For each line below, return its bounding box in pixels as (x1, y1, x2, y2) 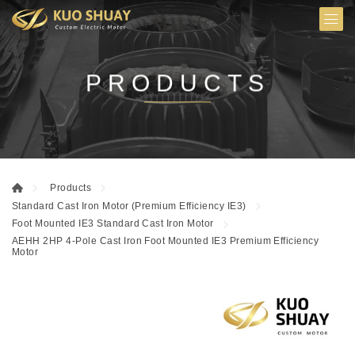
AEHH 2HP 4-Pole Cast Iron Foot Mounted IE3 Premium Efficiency (12, 235, 319, 247)
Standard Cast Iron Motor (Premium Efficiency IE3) (12, 200, 246, 212)
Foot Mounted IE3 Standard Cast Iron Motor (12, 218, 214, 230)
